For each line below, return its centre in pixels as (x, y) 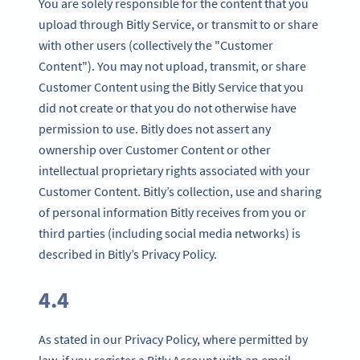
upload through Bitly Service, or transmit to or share (178, 24)
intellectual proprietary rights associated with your (174, 170)
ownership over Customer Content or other (155, 149)
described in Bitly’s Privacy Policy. (128, 254)
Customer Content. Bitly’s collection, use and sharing (180, 191)
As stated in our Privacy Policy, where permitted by (173, 339)
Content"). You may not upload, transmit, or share (172, 65)
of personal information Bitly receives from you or (172, 212)
